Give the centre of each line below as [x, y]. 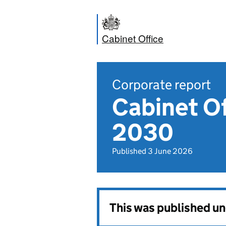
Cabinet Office [133, 38]
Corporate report [161, 84]
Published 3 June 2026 [152, 151]
